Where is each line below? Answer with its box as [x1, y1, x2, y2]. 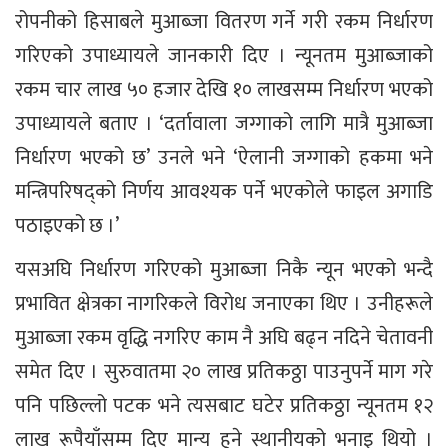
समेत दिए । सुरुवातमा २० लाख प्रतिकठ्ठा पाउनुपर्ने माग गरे [15, 354, 433, 389]
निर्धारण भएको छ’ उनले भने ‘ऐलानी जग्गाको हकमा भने [15, 140, 433, 175]
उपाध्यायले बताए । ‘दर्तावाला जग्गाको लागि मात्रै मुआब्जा [15, 106, 433, 141]
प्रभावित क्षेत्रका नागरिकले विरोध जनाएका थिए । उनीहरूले [15, 286, 433, 321]
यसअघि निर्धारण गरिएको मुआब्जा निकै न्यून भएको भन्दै [15, 252, 433, 287]
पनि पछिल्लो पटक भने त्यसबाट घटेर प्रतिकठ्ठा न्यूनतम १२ [15, 388, 433, 423]
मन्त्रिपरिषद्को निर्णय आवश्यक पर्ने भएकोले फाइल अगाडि [15, 174, 433, 209]
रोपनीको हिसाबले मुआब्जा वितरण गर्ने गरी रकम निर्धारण [15, 4, 433, 39]
